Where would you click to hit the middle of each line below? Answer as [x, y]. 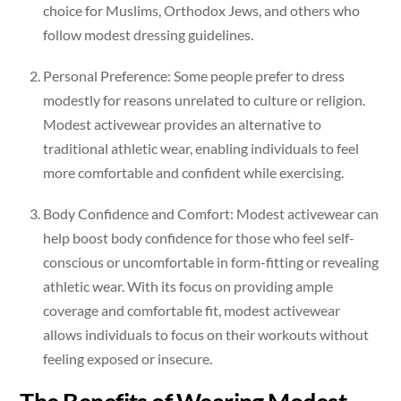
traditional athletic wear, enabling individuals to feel [201, 148]
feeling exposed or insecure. [128, 358]
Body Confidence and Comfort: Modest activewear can [211, 213]
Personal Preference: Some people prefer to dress [194, 75]
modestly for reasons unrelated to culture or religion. [204, 99]
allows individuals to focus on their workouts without [206, 334]
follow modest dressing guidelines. [148, 34]
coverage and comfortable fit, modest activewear [192, 310]
